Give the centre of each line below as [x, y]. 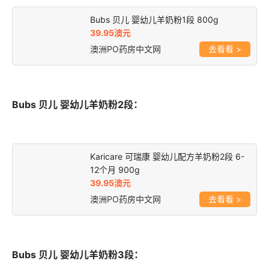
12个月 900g [115, 170]
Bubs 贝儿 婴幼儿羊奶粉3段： [78, 255]
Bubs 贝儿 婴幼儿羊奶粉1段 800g [154, 20]
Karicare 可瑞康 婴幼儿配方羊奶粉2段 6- [167, 157]
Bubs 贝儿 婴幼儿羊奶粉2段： [77, 105]
